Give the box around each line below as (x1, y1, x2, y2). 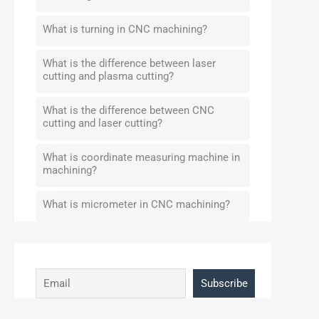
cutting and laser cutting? (43, 117, 162, 130)
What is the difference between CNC (43, 104, 214, 117)
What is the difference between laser (43, 57, 216, 70)
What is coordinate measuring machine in (43, 151, 240, 164)
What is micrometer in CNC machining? (43, 198, 230, 211)
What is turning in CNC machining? (43, 23, 207, 36)
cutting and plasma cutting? (43, 70, 174, 83)
